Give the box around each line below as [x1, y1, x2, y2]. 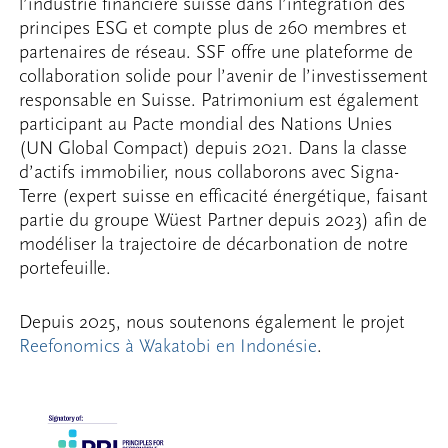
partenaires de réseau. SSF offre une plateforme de [19, 41, 414, 64]
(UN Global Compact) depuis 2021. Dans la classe [19, 137, 408, 160]
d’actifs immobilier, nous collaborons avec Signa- [19, 161, 400, 184]
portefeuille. [19, 257, 112, 280]
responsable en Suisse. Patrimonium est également [19, 89, 420, 112]
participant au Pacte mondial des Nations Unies [19, 113, 393, 136]
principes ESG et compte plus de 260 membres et [19, 17, 408, 40]
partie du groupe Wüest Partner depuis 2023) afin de [19, 209, 428, 232]
